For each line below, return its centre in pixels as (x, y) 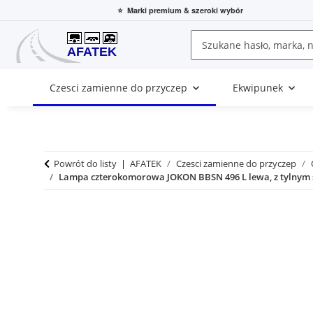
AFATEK (146, 164)
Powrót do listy (85, 164)
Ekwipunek (257, 88)
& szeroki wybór (212, 10)
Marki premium (154, 10)
